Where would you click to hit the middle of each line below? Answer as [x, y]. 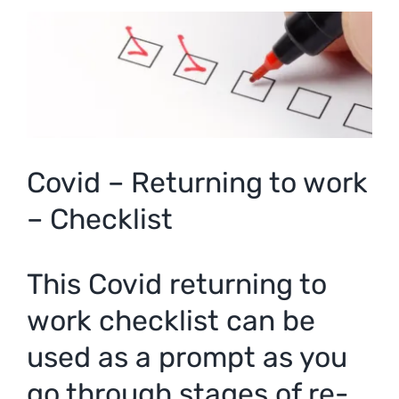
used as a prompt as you [187, 357]
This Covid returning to [177, 284]
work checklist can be [171, 320]
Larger [48, 48]
